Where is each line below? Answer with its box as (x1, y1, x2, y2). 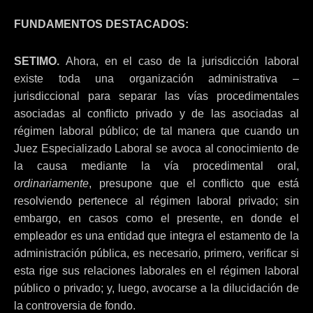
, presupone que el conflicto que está (89, 177, 299, 189)
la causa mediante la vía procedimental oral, (14, 160, 299, 172)
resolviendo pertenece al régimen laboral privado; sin (14, 195, 299, 207)
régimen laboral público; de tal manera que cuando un (14, 125, 299, 137)
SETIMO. (14, 55, 66, 67)
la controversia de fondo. (14, 300, 136, 312)
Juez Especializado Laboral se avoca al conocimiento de (14, 143, 299, 154)
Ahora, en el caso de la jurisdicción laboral (65, 55, 299, 67)
